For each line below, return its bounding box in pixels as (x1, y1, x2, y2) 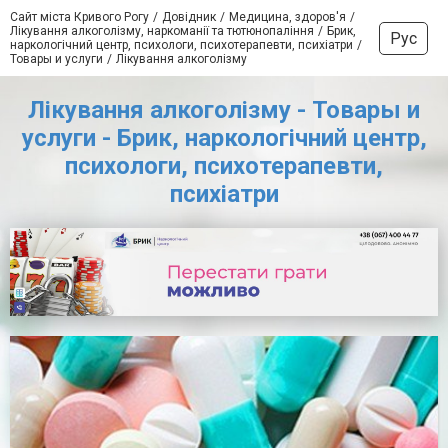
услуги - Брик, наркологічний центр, (21, 124, 427, 152)
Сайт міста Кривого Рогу (10, 10, 149, 24)
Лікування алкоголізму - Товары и (28, 96, 420, 124)
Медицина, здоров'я (229, 10, 346, 24)
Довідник (162, 10, 216, 24)
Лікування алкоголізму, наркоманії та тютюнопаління (10, 24, 314, 38)
